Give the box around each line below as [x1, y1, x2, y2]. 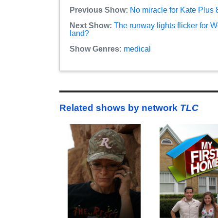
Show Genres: [70, 44, 124, 53]
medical [124, 44, 151, 53]
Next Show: [70, 21, 112, 30]
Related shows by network [59, 103, 180, 113]
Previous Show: [70, 5, 128, 14]
